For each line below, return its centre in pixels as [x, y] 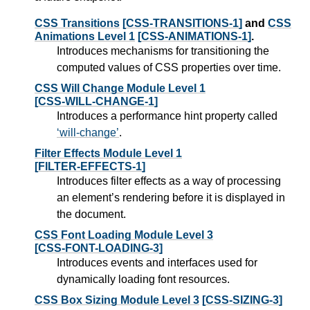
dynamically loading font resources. [143, 280]
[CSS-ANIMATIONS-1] [194, 37]
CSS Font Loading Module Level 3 [124, 235]
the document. [91, 215]
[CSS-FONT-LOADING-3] [99, 248]
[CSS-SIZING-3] [242, 300]
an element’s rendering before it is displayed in [171, 198]
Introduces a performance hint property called [167, 116]
